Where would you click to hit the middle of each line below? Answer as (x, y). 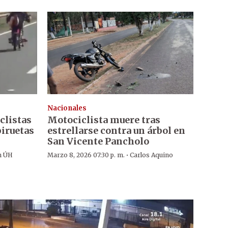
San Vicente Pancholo (98, 141)
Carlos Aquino (151, 155)
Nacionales (67, 108)
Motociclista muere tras (104, 120)
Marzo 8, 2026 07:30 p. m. (86, 155)
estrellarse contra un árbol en (116, 130)
